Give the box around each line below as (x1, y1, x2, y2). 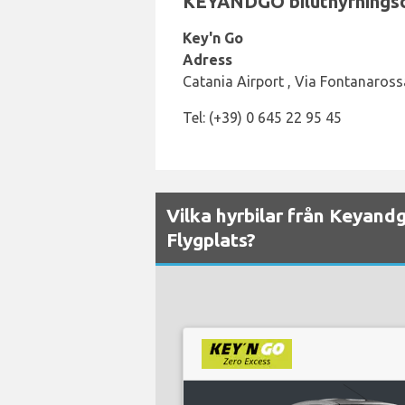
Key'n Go (183, 30, 243, 46)
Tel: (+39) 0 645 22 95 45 (183, 109, 342, 126)
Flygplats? (166, 229, 256, 250)
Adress (183, 52, 232, 68)
